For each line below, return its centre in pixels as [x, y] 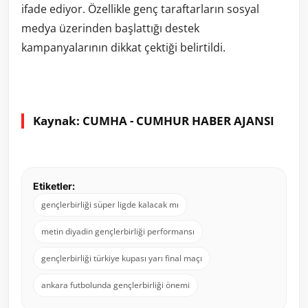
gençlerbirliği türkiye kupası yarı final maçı [122, 258]
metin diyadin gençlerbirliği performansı [118, 231]
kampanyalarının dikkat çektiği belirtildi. [123, 47]
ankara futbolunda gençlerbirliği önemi [115, 285]
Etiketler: [54, 186]
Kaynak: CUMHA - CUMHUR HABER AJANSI [154, 120]
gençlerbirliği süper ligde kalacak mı [110, 204]
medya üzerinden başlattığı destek [110, 28]
